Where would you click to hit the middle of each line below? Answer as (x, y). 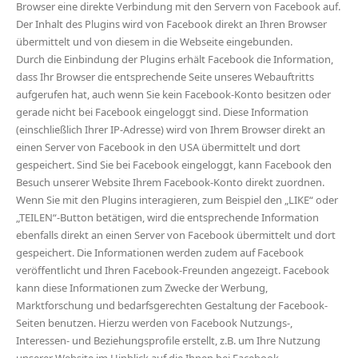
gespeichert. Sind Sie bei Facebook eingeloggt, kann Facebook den (174, 165)
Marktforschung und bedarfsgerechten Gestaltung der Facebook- (172, 305)
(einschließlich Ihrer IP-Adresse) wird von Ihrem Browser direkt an (171, 129)
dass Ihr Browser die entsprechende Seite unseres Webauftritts (165, 77)
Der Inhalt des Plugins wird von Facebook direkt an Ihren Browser (171, 24)
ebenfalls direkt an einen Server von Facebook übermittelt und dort (176, 235)
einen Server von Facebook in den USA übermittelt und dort (158, 147)
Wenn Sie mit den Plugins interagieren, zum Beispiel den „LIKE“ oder (177, 200)
